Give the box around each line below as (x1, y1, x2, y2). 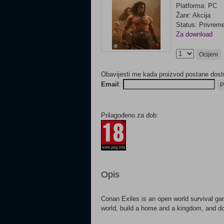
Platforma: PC (176, 2, 217, 9)
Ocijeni (199, 51, 218, 58)
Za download (176, 30, 212, 38)
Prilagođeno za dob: (101, 111, 158, 119)
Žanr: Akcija (176, 11, 210, 19)
